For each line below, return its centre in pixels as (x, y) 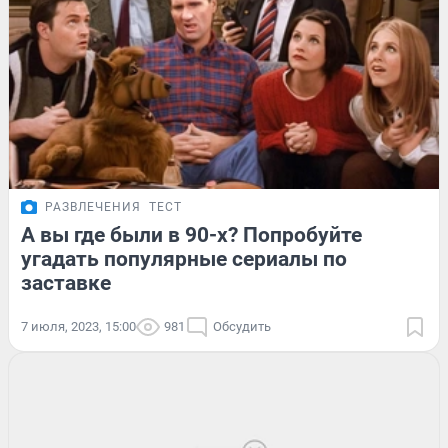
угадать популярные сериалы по (184, 259)
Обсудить (242, 327)
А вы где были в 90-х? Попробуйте (191, 235)
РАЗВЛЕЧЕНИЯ (93, 207)
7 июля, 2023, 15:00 (78, 327)
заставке (66, 283)
